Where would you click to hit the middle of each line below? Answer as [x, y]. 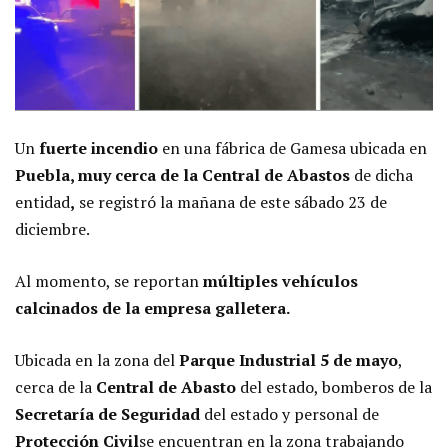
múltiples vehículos [280, 280]
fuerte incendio [98, 147]
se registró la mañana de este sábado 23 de [231, 201]
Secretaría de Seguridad [107, 413]
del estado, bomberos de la [334, 386]
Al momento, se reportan [109, 280]
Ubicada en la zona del [97, 359]
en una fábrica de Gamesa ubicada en [292, 147]
